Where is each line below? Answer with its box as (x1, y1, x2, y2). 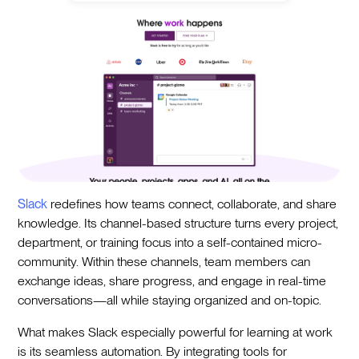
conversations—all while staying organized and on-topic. (18, 292, 322, 309)
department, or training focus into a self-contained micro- (18, 235, 323, 251)
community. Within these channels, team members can (18, 254, 311, 270)
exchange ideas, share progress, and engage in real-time (18, 273, 327, 289)
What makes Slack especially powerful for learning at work (18, 325, 333, 341)
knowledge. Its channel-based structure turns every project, (18, 216, 339, 232)
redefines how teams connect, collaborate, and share (47, 196, 337, 212)
